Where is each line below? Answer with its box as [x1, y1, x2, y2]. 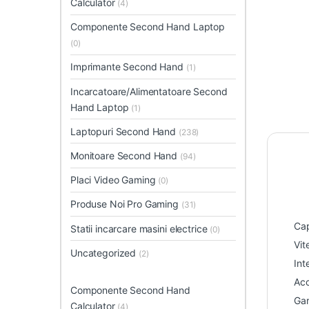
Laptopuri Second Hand [70, 125, 179, 137]
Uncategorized [70, 246, 139, 259]
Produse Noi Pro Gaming [70, 198, 181, 210]
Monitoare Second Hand [70, 150, 180, 161]
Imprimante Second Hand [70, 61, 186, 73]
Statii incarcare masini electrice [70, 222, 210, 235]
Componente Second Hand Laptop [70, 21, 225, 33]
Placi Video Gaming [70, 174, 159, 186]
